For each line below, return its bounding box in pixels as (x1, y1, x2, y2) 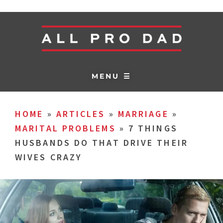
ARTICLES (56, 108, 106, 119)
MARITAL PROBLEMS (15, 122, 116, 134)
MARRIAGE (117, 108, 169, 119)
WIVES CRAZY (15, 151, 83, 163)
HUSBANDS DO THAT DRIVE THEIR (15, 137, 188, 148)
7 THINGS (128, 122, 178, 134)
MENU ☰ (92, 71, 131, 81)
